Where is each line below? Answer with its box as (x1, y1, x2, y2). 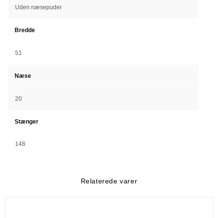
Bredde (15, 26, 35, 34)
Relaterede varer (80, 177, 138, 185)
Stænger (15, 118, 38, 125)
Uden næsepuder (15, 3, 62, 11)
